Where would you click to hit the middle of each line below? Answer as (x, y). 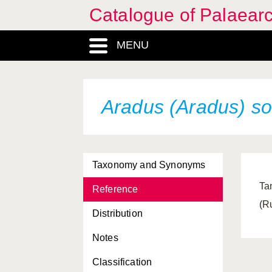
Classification (122, 262)
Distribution (117, 213)
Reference (115, 189)
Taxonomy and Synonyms (149, 165)
